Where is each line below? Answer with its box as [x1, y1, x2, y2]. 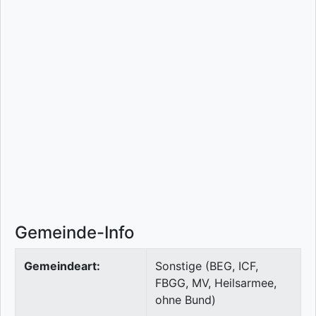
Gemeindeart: [24, 259, 100, 274]
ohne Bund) [155, 293, 216, 308]
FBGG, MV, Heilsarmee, [155, 276, 276, 291]
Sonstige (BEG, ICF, [155, 259, 258, 274]
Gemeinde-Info [15, 222, 134, 243]
